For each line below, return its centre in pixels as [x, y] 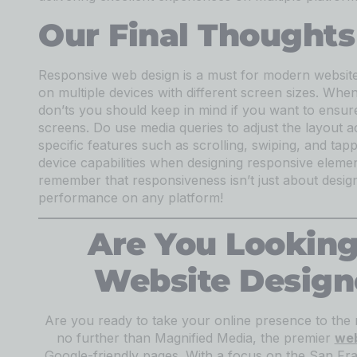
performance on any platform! [131, 197]
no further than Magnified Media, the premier [195, 338]
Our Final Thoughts [196, 35]
